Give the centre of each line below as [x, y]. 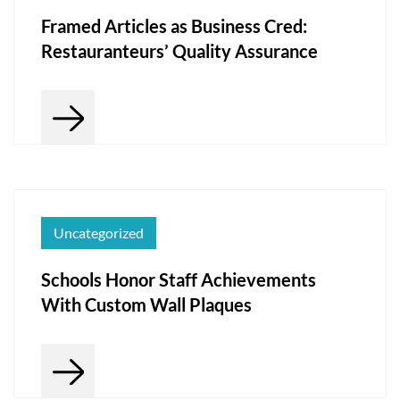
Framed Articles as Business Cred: [174, 25]
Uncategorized [99, 232]
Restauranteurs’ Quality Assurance [179, 50]
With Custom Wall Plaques [146, 304]
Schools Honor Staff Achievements [179, 279]
